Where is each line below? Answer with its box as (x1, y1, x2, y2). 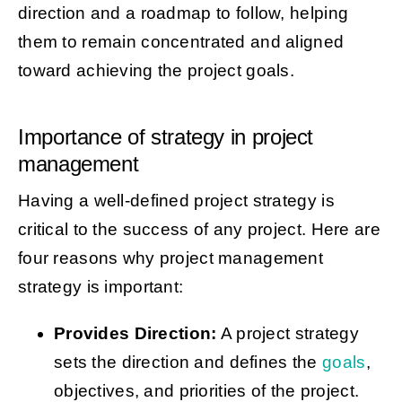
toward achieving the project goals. (17, 61, 295, 81)
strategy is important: (17, 277, 184, 297)
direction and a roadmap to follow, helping (17, 4, 349, 23)
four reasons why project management (17, 249, 324, 268)
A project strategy (216, 324, 359, 344)
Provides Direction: (53, 324, 217, 344)
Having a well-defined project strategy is (17, 191, 335, 211)
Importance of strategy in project (17, 125, 314, 150)
